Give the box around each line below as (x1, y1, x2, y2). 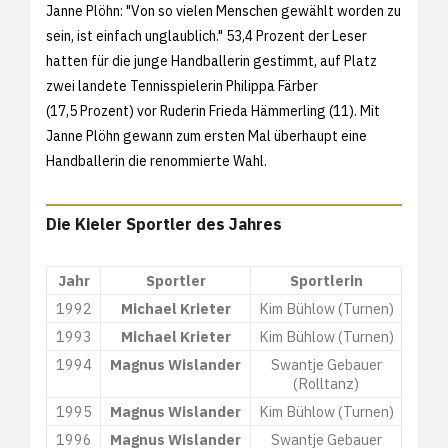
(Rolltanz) (293, 373, 359, 393)
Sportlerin (289, 270, 363, 290)
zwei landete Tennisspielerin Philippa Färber (46, 76, 318, 95)
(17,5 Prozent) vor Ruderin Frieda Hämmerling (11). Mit (46, 101, 380, 120)
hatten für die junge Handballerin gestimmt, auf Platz (46, 51, 377, 70)
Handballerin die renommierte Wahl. (46, 151, 267, 170)
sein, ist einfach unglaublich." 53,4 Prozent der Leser (46, 26, 367, 45)
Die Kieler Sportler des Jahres (46, 213, 282, 234)
